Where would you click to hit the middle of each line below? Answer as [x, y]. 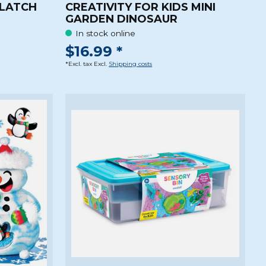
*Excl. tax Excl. [87, 64]
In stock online [106, 33]
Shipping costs [131, 64]
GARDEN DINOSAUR [122, 19]
